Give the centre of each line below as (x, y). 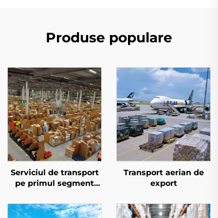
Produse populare (109, 37)
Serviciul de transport (54, 172)
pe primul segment (54, 183)
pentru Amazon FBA (54, 194)
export (163, 183)
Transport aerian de (163, 172)
